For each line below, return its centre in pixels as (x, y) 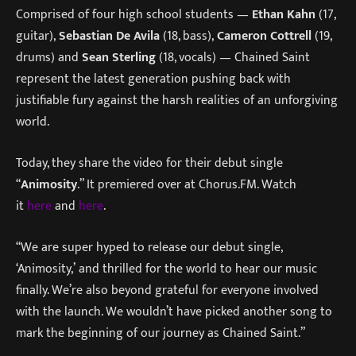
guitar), (37, 36)
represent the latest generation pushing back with (153, 79)
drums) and (49, 58)
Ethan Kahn (285, 15)
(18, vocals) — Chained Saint (234, 58)
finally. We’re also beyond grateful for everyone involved (167, 290)
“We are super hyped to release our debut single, (149, 247)
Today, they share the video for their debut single (149, 163)
